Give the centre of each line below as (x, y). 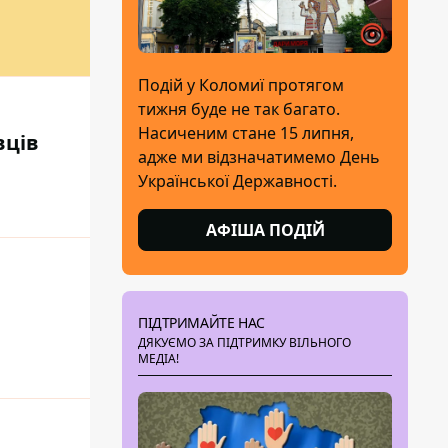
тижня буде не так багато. (239, 108)
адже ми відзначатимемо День (259, 156)
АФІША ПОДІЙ (265, 229)
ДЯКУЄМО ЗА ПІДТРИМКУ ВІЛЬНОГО (244, 342)
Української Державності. (237, 180)
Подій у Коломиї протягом (241, 84)
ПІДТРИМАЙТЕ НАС (201, 322)
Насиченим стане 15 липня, (246, 132)
